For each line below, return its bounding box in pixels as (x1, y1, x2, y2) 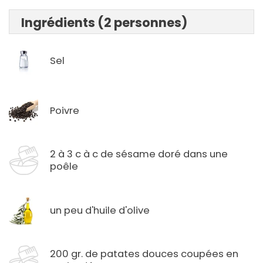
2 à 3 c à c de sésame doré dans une (50, 147, 228, 161)
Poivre (50, 103, 79, 117)
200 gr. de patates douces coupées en (50, 247, 238, 261)
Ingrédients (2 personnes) (21, 14, 187, 32)
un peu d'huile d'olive (50, 203, 150, 217)
